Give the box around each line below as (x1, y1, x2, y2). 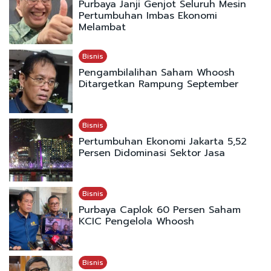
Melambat (78, 19, 126, 34)
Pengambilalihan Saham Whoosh (78, 65, 235, 80)
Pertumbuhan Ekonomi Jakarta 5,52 (78, 134, 247, 149)
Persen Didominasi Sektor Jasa (78, 145, 225, 160)
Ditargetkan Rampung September (78, 77, 238, 92)
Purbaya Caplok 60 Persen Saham (78, 203, 241, 218)
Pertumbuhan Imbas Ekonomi (78, 8, 217, 23)
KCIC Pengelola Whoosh (78, 214, 194, 229)
